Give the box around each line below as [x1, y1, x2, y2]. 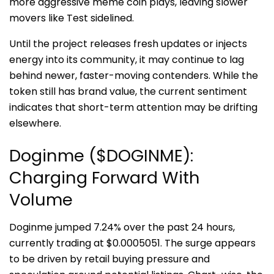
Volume [9, 188, 73, 212]
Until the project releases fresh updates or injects [9, 36, 247, 51]
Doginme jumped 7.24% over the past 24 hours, [9, 220, 235, 234]
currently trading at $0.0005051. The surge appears [9, 235, 256, 250]
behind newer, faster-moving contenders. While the [9, 68, 258, 83]
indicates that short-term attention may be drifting [9, 100, 257, 114]
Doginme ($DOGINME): [9, 144, 193, 168]
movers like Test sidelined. [9, 10, 134, 25]
